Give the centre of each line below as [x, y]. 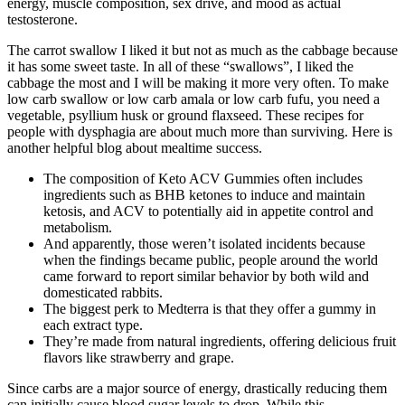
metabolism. [78, 227]
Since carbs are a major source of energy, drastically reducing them [197, 388]
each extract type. [93, 325]
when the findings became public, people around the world [211, 259]
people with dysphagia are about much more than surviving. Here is [200, 131]
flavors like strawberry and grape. [139, 357]
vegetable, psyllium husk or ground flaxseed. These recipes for [185, 115]
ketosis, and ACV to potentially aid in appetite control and [208, 211]
